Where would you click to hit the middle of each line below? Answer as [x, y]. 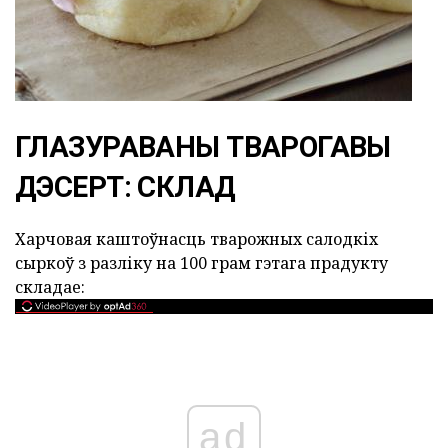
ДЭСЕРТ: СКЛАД [125, 187]
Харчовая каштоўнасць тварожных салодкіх [196, 239]
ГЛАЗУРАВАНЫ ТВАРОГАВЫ [203, 147]
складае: [50, 287]
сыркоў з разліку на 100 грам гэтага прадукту [201, 263]
